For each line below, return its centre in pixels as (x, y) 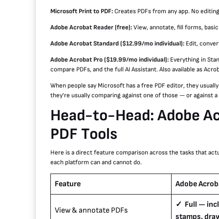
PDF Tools (84, 134)
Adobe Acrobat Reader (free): (91, 28)
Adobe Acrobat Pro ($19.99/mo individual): (109, 60)
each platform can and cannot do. (96, 163)
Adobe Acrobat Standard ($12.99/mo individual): (117, 44)
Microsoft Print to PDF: (82, 11)
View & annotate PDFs (91, 211)
